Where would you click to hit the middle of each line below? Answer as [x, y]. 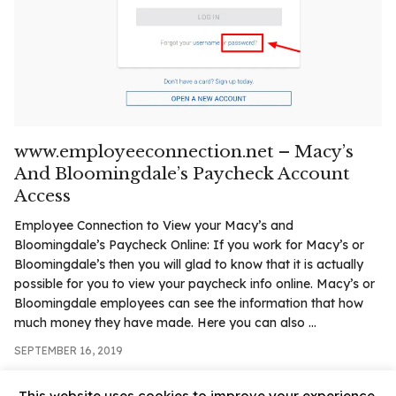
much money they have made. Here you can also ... [165, 322]
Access [42, 195]
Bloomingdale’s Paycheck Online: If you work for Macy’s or [189, 244]
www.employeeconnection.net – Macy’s [184, 151]
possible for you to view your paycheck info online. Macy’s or [194, 283]
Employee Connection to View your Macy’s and [154, 225]
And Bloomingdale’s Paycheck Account [182, 173]
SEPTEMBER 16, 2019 [69, 350]
